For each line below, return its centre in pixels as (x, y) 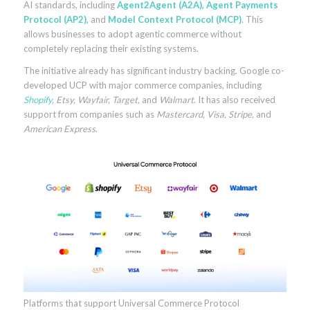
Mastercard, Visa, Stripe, (205, 114)
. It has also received (234, 99)
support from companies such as (90, 114)
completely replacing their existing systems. (111, 48)
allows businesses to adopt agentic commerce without (132, 34)
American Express (59, 128)
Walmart (176, 99)
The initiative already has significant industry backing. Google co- (154, 70)
